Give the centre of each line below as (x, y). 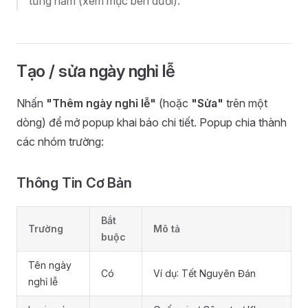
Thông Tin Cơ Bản (74, 183)
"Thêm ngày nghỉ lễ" (101, 103)
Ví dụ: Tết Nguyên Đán (205, 273)
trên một (245, 103)
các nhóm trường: (60, 142)
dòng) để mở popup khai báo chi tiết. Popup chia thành (152, 122)
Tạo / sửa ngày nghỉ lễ (96, 71)
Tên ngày (50, 265)
